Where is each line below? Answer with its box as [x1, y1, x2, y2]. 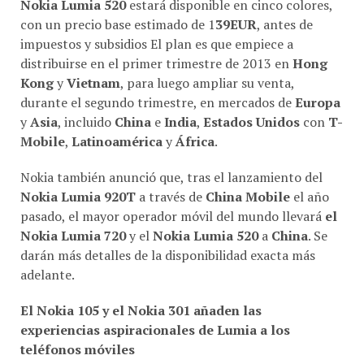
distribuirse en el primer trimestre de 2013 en [20, 54, 292, 72]
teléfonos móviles [20, 340, 135, 358]
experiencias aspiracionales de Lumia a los [20, 320, 290, 339]
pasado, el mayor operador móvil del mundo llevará [20, 206, 325, 225]
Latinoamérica [71, 132, 162, 150]
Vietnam [67, 73, 120, 92]
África [175, 132, 214, 150]
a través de [136, 187, 206, 206]
